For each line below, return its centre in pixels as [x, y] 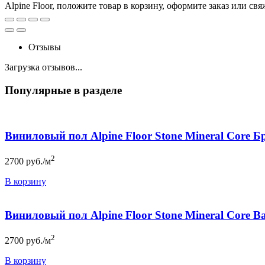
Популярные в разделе [63, 90]
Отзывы [45, 47]
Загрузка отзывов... [43, 67]
